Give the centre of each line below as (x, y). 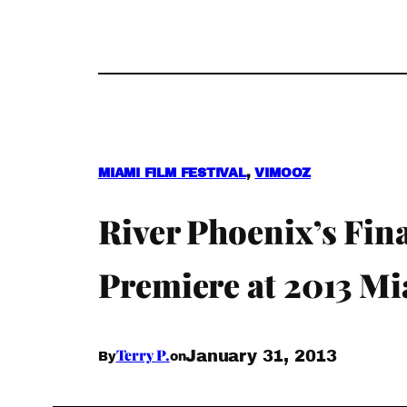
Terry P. (143, 354)
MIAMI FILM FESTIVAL (172, 174)
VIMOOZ (283, 174)
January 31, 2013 (261, 356)
